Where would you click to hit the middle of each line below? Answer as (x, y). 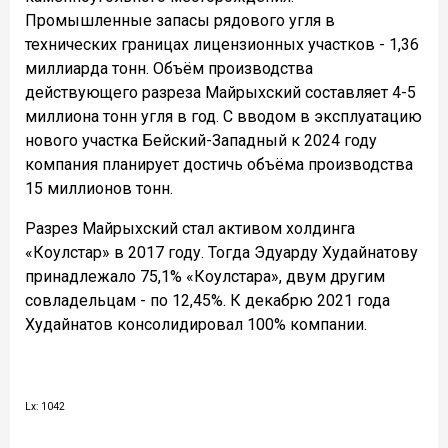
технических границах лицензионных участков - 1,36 (222, 44)
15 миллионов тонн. (99, 188)
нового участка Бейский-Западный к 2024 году (201, 140)
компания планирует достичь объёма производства (219, 164)
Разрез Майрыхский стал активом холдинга (190, 228)
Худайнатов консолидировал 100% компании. (196, 324)
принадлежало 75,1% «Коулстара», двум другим (205, 276)
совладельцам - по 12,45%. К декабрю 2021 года (207, 300)
